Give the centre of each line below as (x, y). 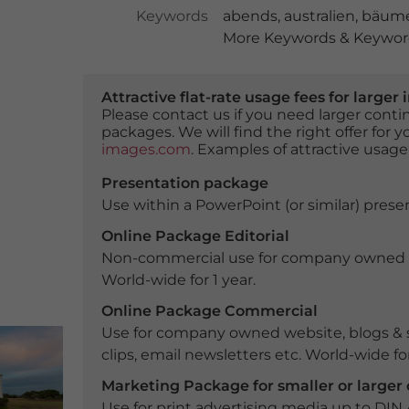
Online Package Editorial (195, 236)
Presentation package (184, 183)
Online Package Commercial (209, 311)
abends (250, 16)
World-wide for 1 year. (178, 280)
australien (319, 16)
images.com (146, 149)
